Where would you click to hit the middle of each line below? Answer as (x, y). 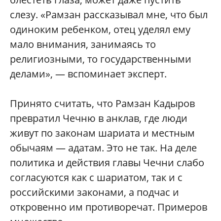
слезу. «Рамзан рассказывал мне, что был (109, 14)
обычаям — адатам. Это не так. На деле (103, 147)
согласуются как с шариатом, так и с (96, 177)
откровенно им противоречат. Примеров (109, 207)
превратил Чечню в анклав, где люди (99, 118)
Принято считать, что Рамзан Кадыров (102, 103)
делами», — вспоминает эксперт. (88, 74)
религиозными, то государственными (101, 59)
